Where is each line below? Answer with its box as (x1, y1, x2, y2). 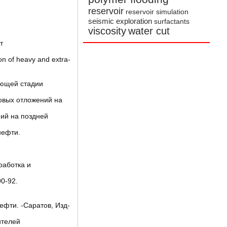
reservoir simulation (126, 8, 189, 16)
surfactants (154, 18, 190, 26)
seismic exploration (88, 17, 153, 26)
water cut (128, 25, 170, 37)
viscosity (88, 25, 127, 37)
